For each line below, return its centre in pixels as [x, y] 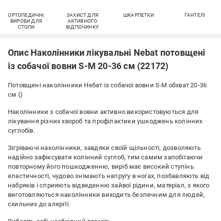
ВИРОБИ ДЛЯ [26, 21]
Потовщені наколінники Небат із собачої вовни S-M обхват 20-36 [108, 85]
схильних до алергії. [39, 204]
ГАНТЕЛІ [195, 15]
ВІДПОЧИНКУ [82, 27]
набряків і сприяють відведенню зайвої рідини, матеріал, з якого [109, 185]
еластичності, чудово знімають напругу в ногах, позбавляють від [109, 176]
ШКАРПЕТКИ [139, 15]
